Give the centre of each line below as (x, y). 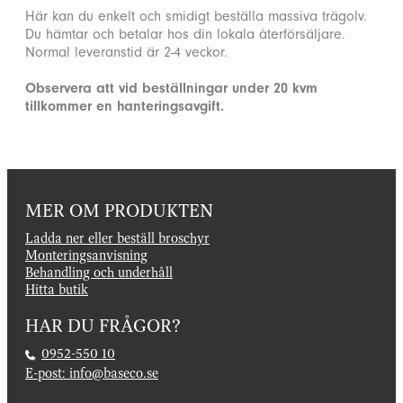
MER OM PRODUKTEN (119, 211)
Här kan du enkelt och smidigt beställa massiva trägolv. (196, 17)
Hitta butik (57, 290)
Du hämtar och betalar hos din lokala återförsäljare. (185, 35)
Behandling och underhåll (99, 273)
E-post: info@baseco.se (92, 372)
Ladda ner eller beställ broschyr (117, 238)
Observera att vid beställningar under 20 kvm (171, 89)
